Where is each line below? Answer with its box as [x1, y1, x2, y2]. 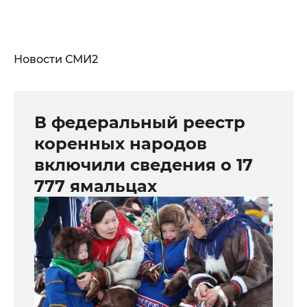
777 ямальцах [34, 176, 157, 197]
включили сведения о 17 [34, 155, 253, 175]
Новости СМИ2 [14, 53, 98, 66]
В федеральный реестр [34, 112, 245, 133]
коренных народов [34, 134, 207, 154]
